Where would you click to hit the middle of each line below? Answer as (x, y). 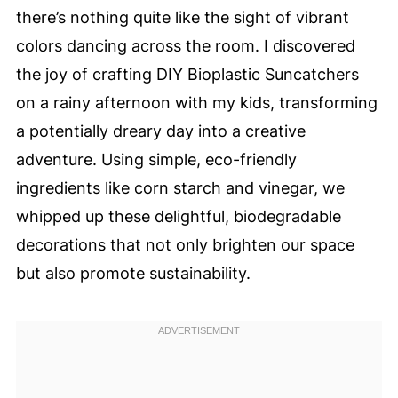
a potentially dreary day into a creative (160, 131)
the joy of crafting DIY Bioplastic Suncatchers (187, 74)
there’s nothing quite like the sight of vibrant (182, 17)
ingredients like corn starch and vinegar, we (180, 188)
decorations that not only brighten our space (185, 245)
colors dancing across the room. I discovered (185, 46)
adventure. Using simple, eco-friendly (156, 159)
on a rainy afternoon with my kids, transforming (196, 103)
